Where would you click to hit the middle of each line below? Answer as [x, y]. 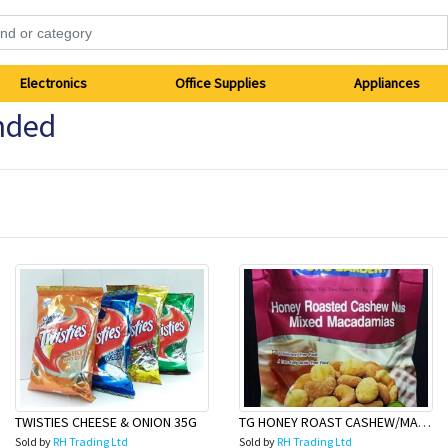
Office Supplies [220, 83]
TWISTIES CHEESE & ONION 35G [106, 422]
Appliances [386, 83]
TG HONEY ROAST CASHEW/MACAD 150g [424, 422]
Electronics [54, 83]
